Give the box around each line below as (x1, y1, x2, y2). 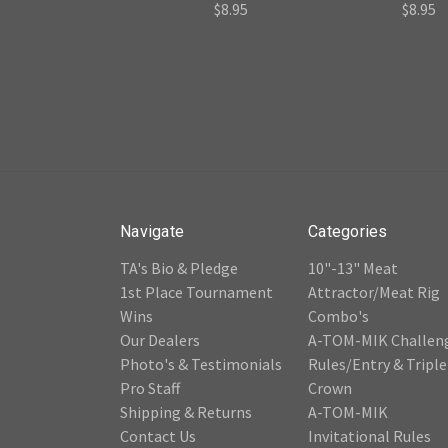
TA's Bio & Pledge (120, 258, 238, 279)
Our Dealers (120, 330, 200, 351)
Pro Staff (120, 378, 180, 399)
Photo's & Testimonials (120, 354, 282, 375)
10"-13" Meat (308, 258, 398, 279)
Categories (308, 222, 388, 242)
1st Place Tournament (120, 282, 273, 303)
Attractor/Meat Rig (308, 282, 440, 303)
